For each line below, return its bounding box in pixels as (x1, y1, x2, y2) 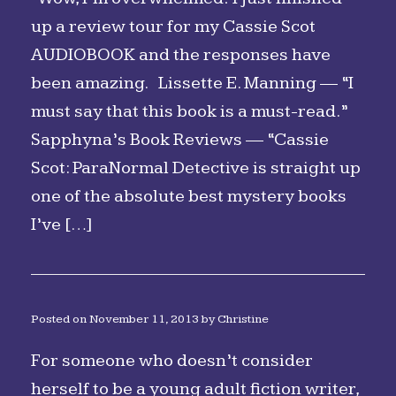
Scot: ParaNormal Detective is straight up (31, 157, 361, 179)
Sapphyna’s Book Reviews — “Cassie (31, 129, 329, 150)
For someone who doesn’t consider (31, 350, 313, 371)
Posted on (39, 312, 89, 326)
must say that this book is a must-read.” (31, 101, 347, 122)
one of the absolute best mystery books (31, 186, 346, 207)
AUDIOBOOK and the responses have (31, 44, 331, 65)
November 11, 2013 (89, 312, 199, 326)
